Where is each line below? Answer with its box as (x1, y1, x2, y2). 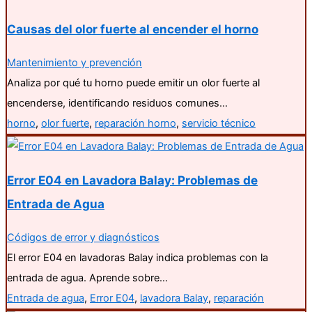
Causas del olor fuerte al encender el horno (7, 22, 258, 37)
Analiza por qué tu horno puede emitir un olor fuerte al (7, 77, 260, 90)
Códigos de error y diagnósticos (7, 231, 159, 244)
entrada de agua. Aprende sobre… (7, 272, 168, 285)
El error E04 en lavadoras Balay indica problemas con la (7, 251, 268, 265)
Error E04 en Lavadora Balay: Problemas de (7, 173, 258, 188)
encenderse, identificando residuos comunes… (7, 97, 228, 110)
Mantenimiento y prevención (7, 56, 142, 70)
